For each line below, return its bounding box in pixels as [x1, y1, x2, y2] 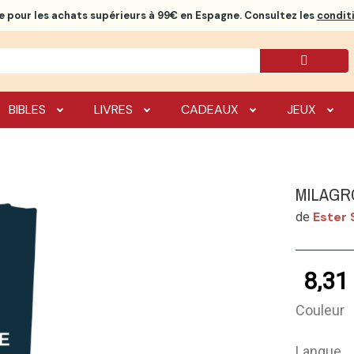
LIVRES [94, 100, 134, 118]
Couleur [296, 302, 345, 319]
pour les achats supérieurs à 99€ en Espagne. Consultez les [4, 9, 317, 22]
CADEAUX [181, 100, 239, 118]
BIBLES [9, 100, 47, 118]
